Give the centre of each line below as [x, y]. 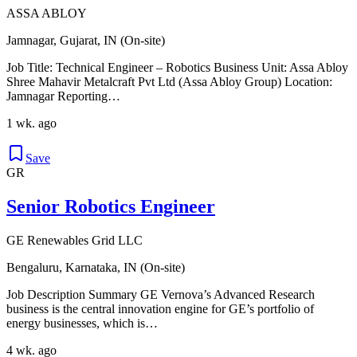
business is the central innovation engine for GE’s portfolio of [160, 309]
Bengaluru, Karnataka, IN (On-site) [96, 268]
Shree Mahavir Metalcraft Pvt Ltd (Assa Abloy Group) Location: [169, 82]
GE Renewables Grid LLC [75, 241]
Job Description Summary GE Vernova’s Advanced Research [161, 295]
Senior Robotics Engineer [111, 207]
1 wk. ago [31, 124]
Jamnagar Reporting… [63, 96]
